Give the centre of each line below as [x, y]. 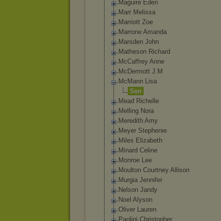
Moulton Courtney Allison [154, 170]
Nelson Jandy [138, 190]
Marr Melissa [137, 12]
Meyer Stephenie [143, 130]
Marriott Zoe [136, 22]
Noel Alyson [135, 200]
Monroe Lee [135, 160]
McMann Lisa [138, 81]
